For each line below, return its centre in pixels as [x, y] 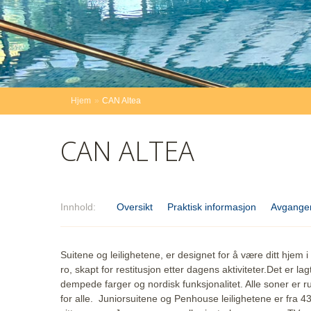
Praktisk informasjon [211, 207]
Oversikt [134, 207]
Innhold [77, 207]
